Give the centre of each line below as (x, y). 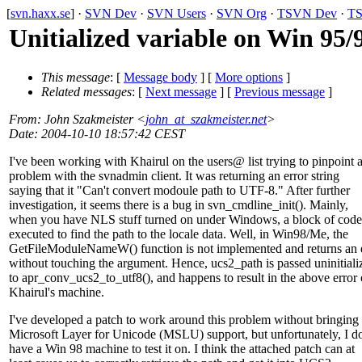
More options (249, 78)
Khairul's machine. (57, 293)
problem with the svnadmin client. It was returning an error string (174, 176)
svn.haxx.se (40, 13)
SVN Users (177, 13)
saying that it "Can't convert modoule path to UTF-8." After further (179, 191)
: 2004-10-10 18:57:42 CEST (109, 134)
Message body (160, 78)
